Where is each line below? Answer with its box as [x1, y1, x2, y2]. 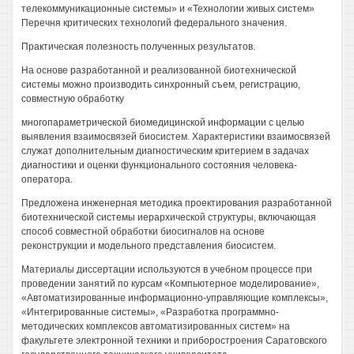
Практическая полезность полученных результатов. [21, 41, 255, 52]
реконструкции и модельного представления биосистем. [21, 240, 276, 251]
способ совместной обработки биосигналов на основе [21, 226, 265, 237]
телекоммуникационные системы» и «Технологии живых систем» [21, 3, 314, 14]
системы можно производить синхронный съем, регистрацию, [21, 79, 300, 90]
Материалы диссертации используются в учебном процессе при [21, 264, 312, 275]
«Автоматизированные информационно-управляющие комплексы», [21, 292, 328, 303]
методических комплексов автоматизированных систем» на [21, 321, 290, 332]
